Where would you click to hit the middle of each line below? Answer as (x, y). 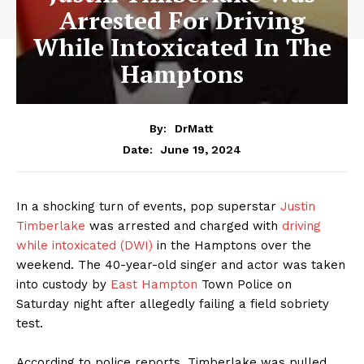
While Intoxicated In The (182, 47)
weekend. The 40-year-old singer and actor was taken (181, 264)
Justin (298, 206)
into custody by (61, 284)
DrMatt (193, 128)
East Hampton (152, 284)
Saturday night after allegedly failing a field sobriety (173, 303)
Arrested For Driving (182, 20)
